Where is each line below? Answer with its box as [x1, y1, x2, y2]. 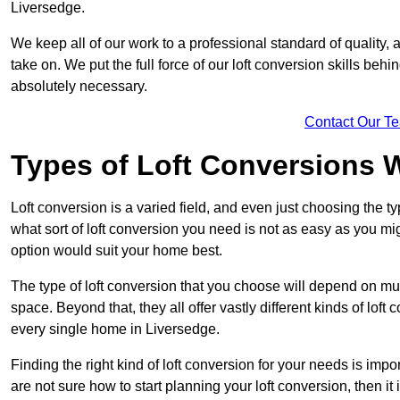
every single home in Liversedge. [11, 321, 220, 337]
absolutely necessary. [11, 79, 147, 95]
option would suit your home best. [11, 243, 222, 259]
